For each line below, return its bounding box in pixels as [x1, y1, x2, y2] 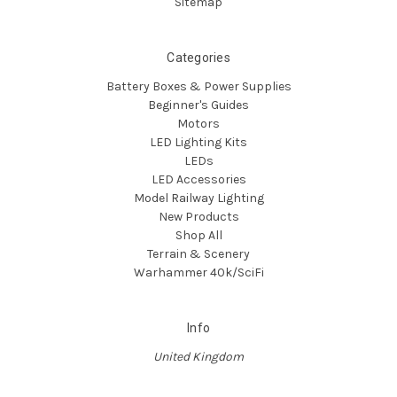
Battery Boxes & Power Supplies [105, 78, 292, 94]
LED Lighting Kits [150, 134, 247, 150]
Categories [167, 50, 230, 65]
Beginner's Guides [148, 97, 249, 113]
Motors [177, 115, 220, 131]
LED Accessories [151, 171, 246, 187]
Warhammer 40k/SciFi [133, 264, 264, 280]
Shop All [175, 227, 222, 243]
